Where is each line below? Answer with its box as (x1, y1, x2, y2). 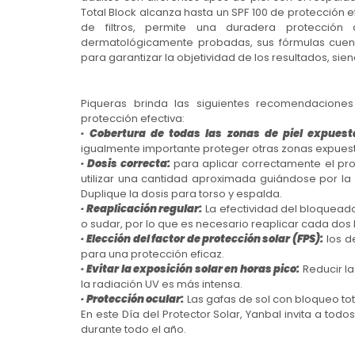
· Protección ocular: (81, 292, 184, 307)
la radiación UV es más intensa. (81, 277, 242, 292)
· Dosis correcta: (81, 156, 170, 171)
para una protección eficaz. (81, 246, 224, 261)
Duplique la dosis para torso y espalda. (81, 186, 282, 201)
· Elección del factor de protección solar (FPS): (81, 231, 323, 246)
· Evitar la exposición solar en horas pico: (81, 261, 300, 277)
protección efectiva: (81, 111, 185, 126)
